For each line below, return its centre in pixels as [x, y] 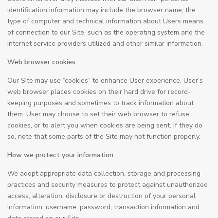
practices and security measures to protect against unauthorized [108, 185]
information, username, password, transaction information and [103, 207]
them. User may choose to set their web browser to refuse [98, 114]
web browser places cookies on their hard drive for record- [99, 92]
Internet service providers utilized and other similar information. [105, 44]
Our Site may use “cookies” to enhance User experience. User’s [105, 81]
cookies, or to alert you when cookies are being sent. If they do [105, 125]
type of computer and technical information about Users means [105, 21]
